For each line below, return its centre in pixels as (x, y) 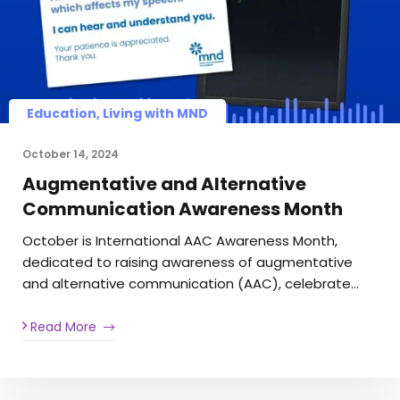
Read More (62, 326)
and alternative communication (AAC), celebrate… (191, 284)
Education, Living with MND (117, 114)
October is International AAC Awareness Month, (180, 241)
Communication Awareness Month (183, 209)
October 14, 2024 (71, 154)
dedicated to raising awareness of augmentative (187, 262)
